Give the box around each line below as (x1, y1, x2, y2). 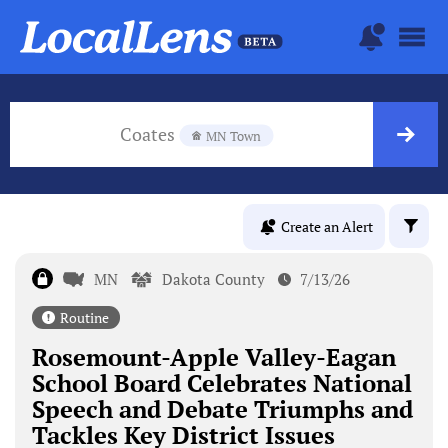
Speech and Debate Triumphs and (31, 392, 413, 425)
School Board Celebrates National (31, 366, 412, 399)
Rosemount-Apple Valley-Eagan (31, 340, 396, 373)
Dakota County (162, 268, 266, 289)
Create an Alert (281, 217, 373, 237)
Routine (59, 307, 109, 327)
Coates (120, 121, 179, 146)
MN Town (206, 126, 261, 145)
